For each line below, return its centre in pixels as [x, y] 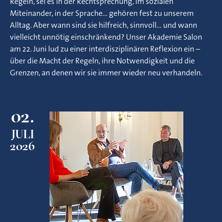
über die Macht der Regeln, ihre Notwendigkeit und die [102, 61]
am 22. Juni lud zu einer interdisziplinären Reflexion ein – [105, 49]
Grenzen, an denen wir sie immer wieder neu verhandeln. [106, 73]
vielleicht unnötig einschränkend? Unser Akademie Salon [106, 37]
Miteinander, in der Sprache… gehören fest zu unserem [102, 13]
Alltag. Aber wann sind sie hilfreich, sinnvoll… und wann [104, 25]
